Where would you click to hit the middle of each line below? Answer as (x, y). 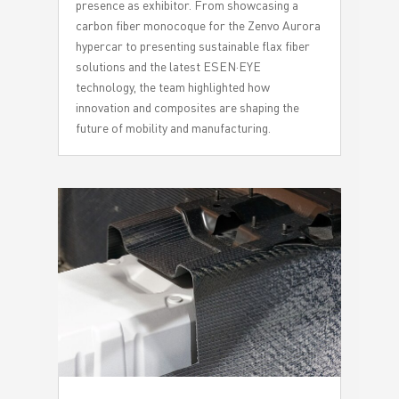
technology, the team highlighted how (172, 86)
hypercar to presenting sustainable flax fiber (192, 45)
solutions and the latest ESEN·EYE (168, 66)
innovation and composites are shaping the (187, 107)
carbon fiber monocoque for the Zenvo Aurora (198, 25)
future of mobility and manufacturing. (173, 127)
